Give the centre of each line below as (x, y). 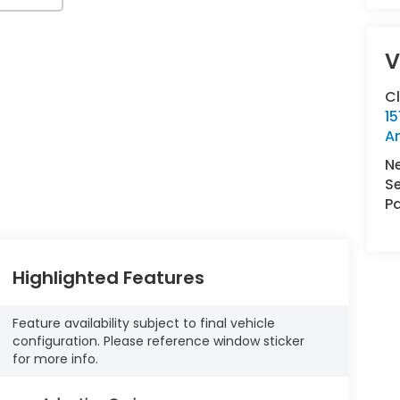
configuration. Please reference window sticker (158, 342)
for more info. (55, 359)
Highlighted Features (108, 278)
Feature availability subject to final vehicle (143, 324)
